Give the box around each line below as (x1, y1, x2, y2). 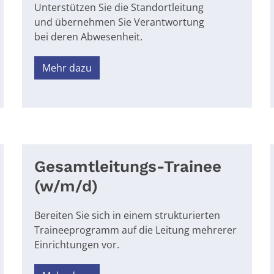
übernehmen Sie (52, 15, 131, 29)
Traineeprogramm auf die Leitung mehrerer (34, 223, 237, 237)
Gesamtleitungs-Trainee (34, 157, 221, 176)
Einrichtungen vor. (34, 237, 119, 251)
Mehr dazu (42, 61, 92, 75)
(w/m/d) (34, 176, 98, 195)
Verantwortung (131, 15, 204, 29)
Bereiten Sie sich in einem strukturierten (34, 208, 220, 222)
